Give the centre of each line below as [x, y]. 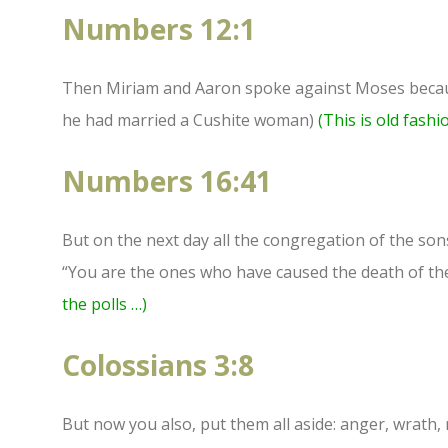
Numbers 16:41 [167, 181]
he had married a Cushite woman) [190, 120]
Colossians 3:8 [158, 365]
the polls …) [104, 304]
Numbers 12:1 [159, 29]
